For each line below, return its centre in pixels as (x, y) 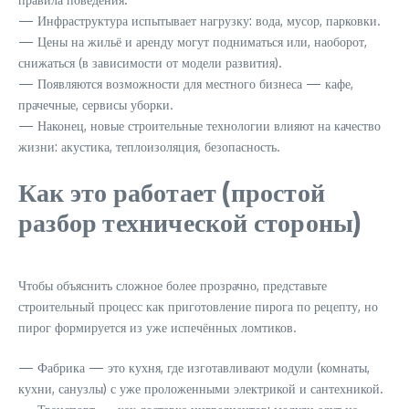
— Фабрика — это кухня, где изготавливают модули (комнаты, (194, 367)
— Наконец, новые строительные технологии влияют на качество (199, 126)
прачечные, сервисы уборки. (96, 105)
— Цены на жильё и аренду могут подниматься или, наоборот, (193, 42)
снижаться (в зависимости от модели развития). (150, 63)
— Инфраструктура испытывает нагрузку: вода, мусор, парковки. (199, 21)
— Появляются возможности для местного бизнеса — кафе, (186, 84)
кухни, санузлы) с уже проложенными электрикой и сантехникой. (201, 388)
